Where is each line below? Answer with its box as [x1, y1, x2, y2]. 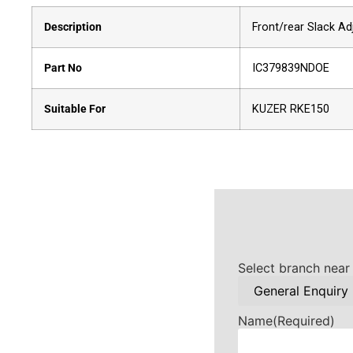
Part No [44, 61, 82, 75]
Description [44, 20, 102, 34]
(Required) [273, 313, 335, 329]
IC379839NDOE [252, 61, 329, 75]
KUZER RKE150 [252, 102, 329, 116]
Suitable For [44, 102, 106, 116]
